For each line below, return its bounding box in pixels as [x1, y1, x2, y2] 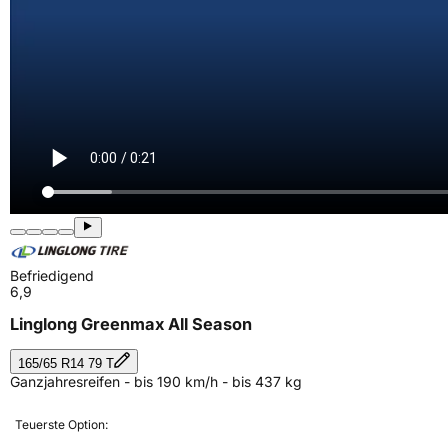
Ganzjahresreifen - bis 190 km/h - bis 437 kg [10, 372, 302, 390]
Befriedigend [10, 267, 94, 284]
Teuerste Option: [15, 416, 108, 432]
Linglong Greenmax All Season [10, 314, 252, 335]
